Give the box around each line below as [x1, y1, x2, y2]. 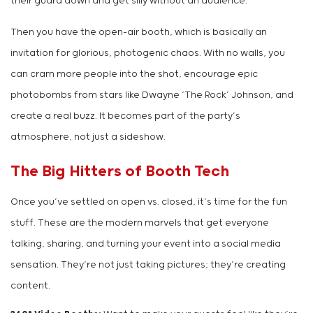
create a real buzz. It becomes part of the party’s [10, 111, 240, 122]
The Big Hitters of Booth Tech [10, 163, 229, 181]
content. [10, 281, 50, 292]
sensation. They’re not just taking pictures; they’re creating [10, 260, 286, 271]
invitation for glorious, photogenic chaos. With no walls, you [10, 48, 285, 59]
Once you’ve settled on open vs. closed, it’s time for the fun [10, 197, 287, 208]
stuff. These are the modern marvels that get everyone [10, 218, 269, 229]
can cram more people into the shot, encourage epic [10, 69, 258, 80]
